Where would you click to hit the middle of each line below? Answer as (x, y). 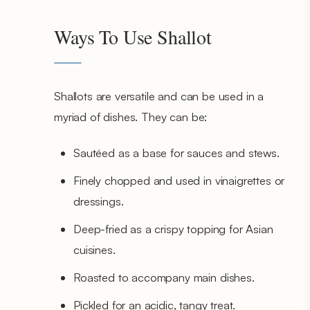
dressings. (99, 201)
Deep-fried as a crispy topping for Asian (173, 228)
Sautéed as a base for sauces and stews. (176, 152)
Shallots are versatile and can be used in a (159, 95)
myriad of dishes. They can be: (131, 116)
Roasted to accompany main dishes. (164, 277)
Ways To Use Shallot (133, 36)
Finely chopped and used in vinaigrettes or (179, 180)
